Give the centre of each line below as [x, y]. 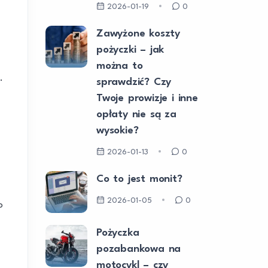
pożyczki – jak [130, 50]
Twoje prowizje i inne [147, 98]
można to [120, 66]
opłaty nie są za [136, 115]
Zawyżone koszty [138, 34]
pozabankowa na [139, 249]
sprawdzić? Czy [134, 82]
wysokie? [118, 131]
